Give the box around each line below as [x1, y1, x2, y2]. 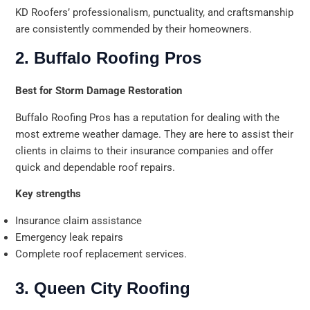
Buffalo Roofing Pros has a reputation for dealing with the [15, 111, 280, 124]
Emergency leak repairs [15, 230, 124, 244]
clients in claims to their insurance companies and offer [15, 144, 274, 157]
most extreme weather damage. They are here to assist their [15, 127, 294, 140]
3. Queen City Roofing [15, 278, 191, 298]
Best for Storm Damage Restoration [15, 84, 183, 98]
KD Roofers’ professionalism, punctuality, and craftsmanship [15, 6, 294, 19]
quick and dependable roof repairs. [15, 161, 176, 174]
